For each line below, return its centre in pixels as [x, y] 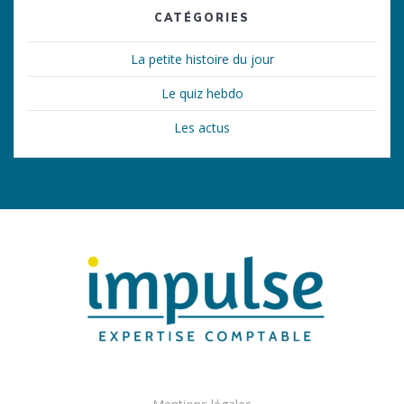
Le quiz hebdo [202, 93]
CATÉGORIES [202, 17]
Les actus [202, 127]
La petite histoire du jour [202, 59]
